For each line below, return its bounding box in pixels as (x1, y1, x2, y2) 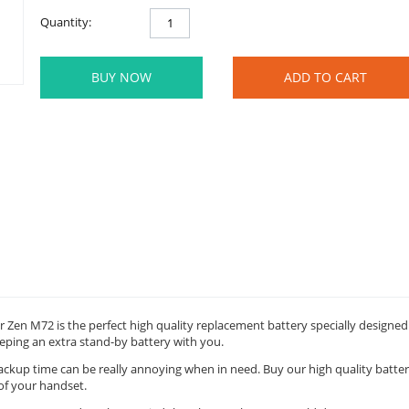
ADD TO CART (284, 68, 367, 86)
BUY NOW (91, 68, 152, 86)
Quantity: (40, 13, 91, 30)
